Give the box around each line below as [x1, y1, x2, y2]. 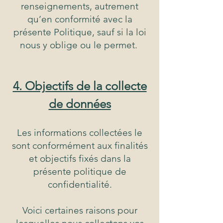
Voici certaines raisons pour [22, 205, 137, 217]
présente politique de [33, 166, 126, 178]
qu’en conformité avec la [27, 13, 132, 25]
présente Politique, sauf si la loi [13, 26, 146, 38]
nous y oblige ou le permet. [19, 39, 140, 51]
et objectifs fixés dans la [28, 153, 131, 165]
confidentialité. [47, 179, 112, 191]
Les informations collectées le [17, 127, 142, 139]
